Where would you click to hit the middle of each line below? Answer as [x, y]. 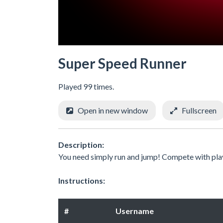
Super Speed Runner [122, 63]
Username [135, 211]
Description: [81, 144]
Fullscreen [199, 110]
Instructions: [82, 180]
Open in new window [113, 110]
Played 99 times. [86, 86]
